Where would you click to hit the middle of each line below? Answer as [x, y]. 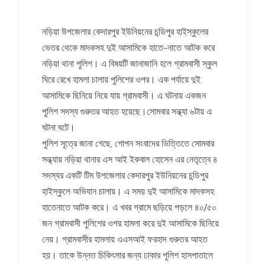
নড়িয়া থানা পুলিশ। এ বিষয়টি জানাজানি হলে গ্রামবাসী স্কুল [130, 63]
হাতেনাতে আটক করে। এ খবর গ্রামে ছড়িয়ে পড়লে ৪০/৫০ [129, 207]
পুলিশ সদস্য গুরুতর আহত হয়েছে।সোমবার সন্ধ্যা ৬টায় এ [127, 111]
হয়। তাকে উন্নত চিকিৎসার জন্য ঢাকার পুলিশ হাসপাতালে [127, 255]
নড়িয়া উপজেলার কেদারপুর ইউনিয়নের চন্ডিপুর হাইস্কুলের [125, 31]
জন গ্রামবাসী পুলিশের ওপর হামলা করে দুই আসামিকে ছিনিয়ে [130, 223]
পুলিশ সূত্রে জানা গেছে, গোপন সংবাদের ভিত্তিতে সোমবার [128, 143]
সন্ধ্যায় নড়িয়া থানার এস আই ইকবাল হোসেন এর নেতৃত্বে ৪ [130, 159]
